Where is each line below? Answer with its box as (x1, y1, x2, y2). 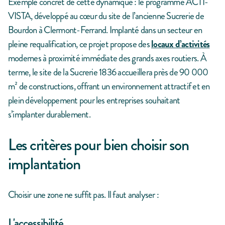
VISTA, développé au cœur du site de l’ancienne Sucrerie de (8, 9, 204, 23)
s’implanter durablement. (8, 107, 90, 122)
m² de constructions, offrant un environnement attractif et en (8, 79, 210, 93)
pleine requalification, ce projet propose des (8, 37, 152, 51)
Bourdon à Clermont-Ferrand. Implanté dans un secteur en (8, 23, 202, 37)
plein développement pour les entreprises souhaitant (8, 93, 180, 107)
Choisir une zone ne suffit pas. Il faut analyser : (8, 188, 159, 202)
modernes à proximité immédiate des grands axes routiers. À (8, 51, 206, 65)
